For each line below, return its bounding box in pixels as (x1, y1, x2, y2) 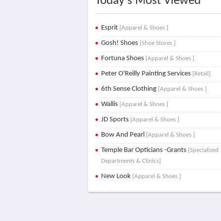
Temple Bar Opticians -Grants (101, 147, 188, 154)
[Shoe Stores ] (140, 40, 176, 46)
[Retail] (192, 71, 211, 77)
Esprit (101, 24, 120, 32)
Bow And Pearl (101, 131, 147, 139)
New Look (101, 173, 133, 180)
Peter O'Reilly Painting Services (101, 70, 193, 77)
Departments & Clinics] (101, 158, 161, 164)
